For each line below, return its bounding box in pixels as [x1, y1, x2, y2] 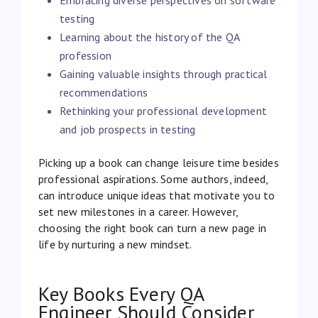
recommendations [60, 84, 148, 99]
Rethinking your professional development [60, 103, 267, 118]
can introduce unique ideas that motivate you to [38, 187, 275, 202]
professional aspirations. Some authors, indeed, [38, 171, 268, 186]
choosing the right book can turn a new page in [38, 220, 267, 235]
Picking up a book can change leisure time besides [38, 155, 279, 170]
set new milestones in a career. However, [38, 204, 238, 219]
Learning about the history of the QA [60, 29, 240, 44]
